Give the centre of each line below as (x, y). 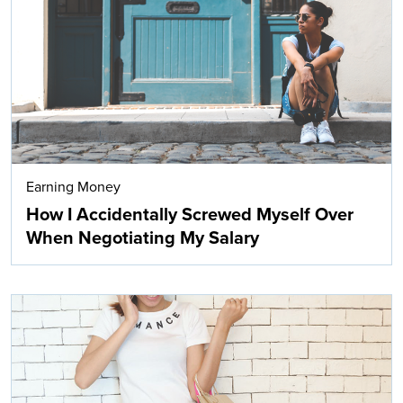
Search (293, 144)
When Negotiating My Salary (143, 239)
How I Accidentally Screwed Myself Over (190, 215)
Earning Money (73, 188)
